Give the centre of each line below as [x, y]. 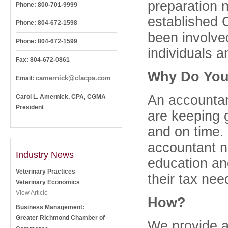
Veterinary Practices [46, 172]
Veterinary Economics [48, 182]
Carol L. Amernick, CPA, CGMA [61, 97]
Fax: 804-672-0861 [43, 60]
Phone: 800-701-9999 [47, 5]
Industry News [45, 155]
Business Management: [50, 207]
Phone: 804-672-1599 [47, 41]
